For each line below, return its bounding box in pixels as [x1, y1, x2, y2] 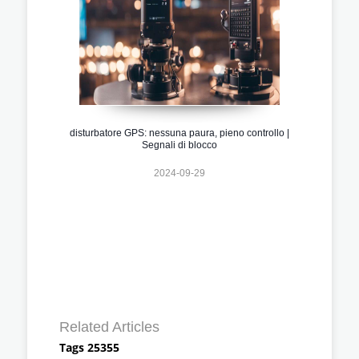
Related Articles [59, 318, 159, 335]
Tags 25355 [59, 339, 119, 355]
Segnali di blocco [142, 139, 217, 151]
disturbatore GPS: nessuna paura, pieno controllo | [70, 127, 289, 139]
